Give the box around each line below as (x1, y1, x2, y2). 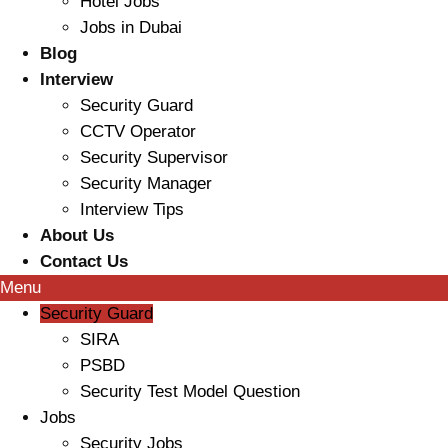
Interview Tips (80, 200, 184, 220)
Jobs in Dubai (80, 18, 182, 38)
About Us (40, 226, 114, 246)
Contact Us (40, 252, 128, 272)
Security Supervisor (80, 148, 228, 168)
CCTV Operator (80, 122, 196, 142)
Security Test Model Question (80, 382, 300, 402)
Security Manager (80, 174, 212, 194)
